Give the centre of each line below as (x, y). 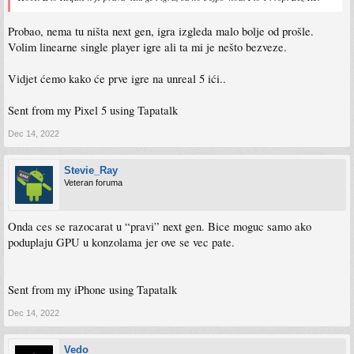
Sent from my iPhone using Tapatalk (92, 289)
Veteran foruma (93, 182)
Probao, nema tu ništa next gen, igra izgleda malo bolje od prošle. (161, 31)
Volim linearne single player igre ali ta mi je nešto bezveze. (147, 47)
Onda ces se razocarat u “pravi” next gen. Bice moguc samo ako (160, 226)
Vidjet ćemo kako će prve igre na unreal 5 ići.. (117, 78)
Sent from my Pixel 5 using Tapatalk (93, 110)
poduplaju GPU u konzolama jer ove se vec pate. (121, 242)
